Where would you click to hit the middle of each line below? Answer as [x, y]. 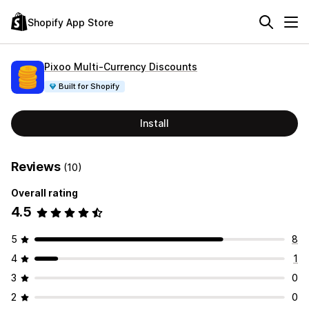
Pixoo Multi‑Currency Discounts [121, 66]
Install [154, 123]
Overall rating [44, 193]
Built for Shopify [89, 86]
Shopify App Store [71, 22]
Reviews [37, 167]
